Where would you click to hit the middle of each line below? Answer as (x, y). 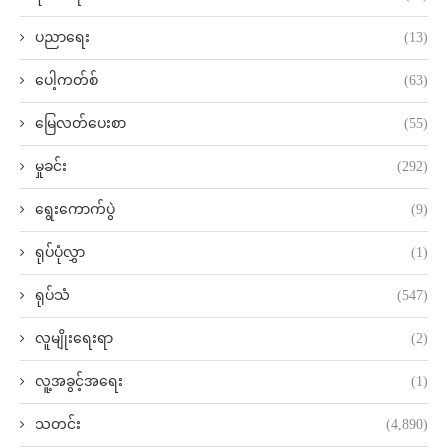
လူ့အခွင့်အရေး (79, 381)
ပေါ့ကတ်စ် (66, 80)
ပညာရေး (62, 37)
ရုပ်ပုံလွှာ (60, 252)
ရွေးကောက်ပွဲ (75, 209)
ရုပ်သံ (52, 295)
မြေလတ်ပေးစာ (80, 123)
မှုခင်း (51, 166)
